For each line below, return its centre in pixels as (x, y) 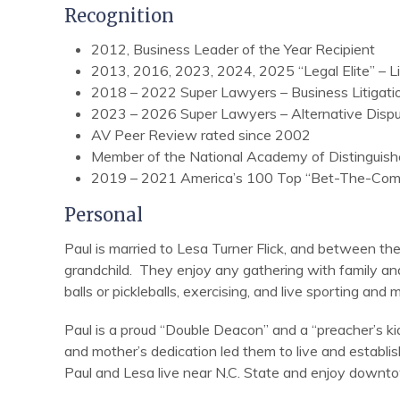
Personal (104, 214)
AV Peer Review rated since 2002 (201, 134)
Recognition (119, 15)
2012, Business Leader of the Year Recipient (233, 49)
